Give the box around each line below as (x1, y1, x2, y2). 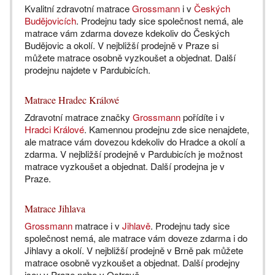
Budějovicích (25, 14, 76, 28)
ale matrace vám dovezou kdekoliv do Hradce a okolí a (25, 135, 245, 149)
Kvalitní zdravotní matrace (25, 2, 132, 15)
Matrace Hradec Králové (25, 93, 119, 107)
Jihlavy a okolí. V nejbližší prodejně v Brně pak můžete (25, 244, 243, 257)
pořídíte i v (180, 110, 225, 124)
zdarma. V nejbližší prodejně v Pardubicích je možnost (25, 147, 242, 161)
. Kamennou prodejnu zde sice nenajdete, (84, 123, 249, 136)
